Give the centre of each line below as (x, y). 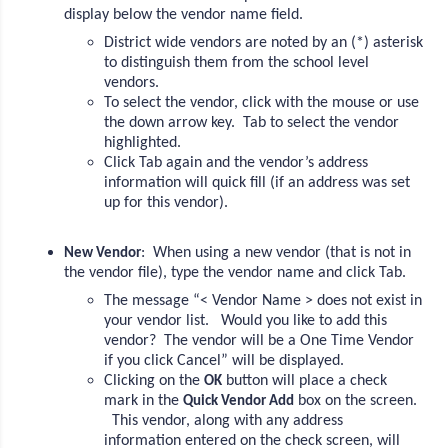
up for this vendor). (168, 202)
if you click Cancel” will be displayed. (230, 360)
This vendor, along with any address (224, 420)
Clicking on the (154, 380)
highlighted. (145, 142)
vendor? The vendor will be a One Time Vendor (259, 340)
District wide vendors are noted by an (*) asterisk (264, 42)
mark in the (144, 400)
